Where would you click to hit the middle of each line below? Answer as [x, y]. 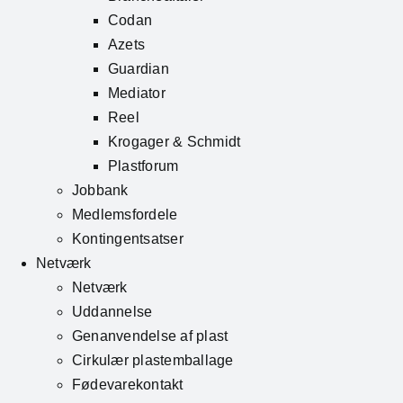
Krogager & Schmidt [175, 142]
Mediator [137, 94]
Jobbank [100, 191]
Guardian [139, 69]
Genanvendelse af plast [150, 336]
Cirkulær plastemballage [153, 361]
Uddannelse [112, 312]
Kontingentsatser [128, 239]
